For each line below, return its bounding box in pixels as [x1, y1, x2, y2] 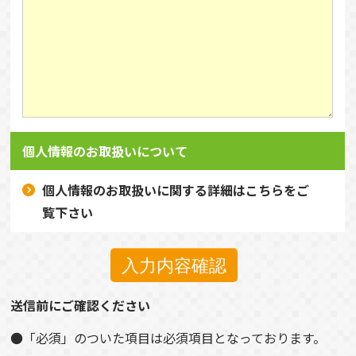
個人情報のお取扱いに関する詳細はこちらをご [42, 180, 310, 199]
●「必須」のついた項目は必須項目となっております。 [10, 327, 327, 347]
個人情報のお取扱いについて [22, 141, 188, 161]
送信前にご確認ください [10, 295, 151, 315]
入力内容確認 [122, 255, 226, 276]
